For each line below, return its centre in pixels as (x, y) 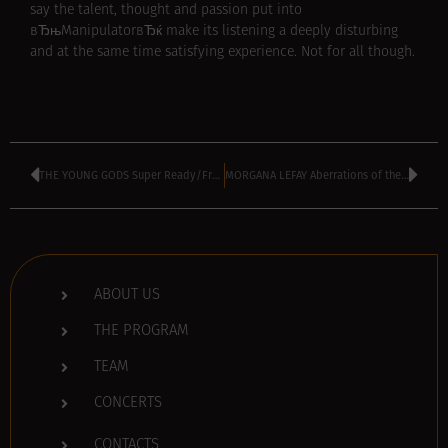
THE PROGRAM (141, 332)
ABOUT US (126, 296)
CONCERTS (127, 404)
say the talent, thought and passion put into (166, 10)
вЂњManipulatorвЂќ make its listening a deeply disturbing (214, 31)
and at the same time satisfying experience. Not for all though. (222, 52)
